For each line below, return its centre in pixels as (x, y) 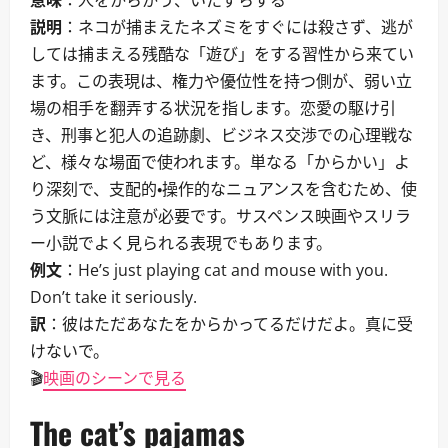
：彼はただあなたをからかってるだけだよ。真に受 (229, 324)
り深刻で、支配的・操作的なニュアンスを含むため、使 (223, 189)
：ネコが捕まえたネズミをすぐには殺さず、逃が (237, 27)
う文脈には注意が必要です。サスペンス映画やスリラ (220, 216)
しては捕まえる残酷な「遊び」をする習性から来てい (222, 54)
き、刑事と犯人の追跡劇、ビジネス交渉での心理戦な (221, 135)
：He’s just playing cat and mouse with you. (225, 270)
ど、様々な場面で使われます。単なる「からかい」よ (220, 162)
